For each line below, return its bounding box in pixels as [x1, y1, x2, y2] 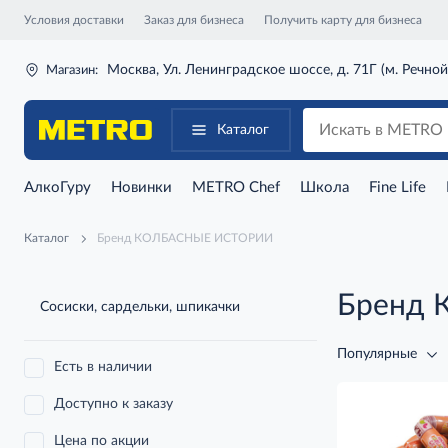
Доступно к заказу [54, 397, 173, 411]
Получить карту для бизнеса [264, 13, 422, 26]
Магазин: [46, 63, 98, 77]
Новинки [111, 180, 172, 195]
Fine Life [369, 180, 426, 195]
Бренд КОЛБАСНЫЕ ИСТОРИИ [97, 231, 273, 244]
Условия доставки [24, 13, 124, 26]
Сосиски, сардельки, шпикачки [40, 299, 240, 314]
